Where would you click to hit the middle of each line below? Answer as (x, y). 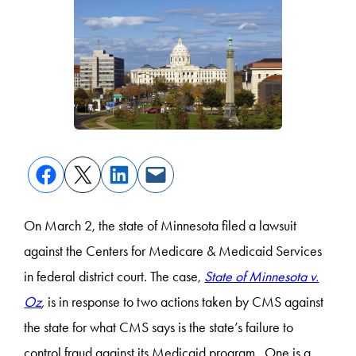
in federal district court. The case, (114, 276)
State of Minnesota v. (262, 276)
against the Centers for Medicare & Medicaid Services (173, 251)
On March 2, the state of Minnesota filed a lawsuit (161, 225)
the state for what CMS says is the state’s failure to (159, 327)
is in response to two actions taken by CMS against (186, 302)
